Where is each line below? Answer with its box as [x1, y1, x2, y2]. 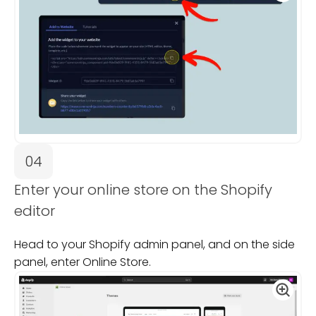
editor [14, 200, 55, 221]
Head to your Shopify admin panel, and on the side [14, 236, 295, 253]
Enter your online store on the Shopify [14, 179, 272, 200]
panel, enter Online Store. [14, 253, 151, 270]
